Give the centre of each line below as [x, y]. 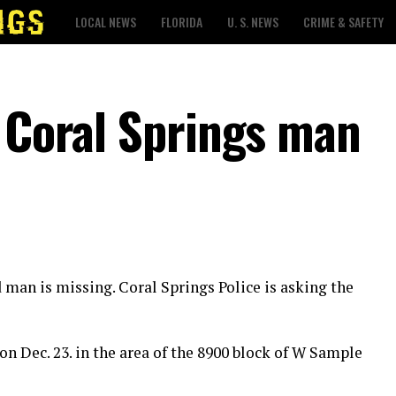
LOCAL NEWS [106, 22]
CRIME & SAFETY [343, 22]
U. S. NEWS [253, 22]
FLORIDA [182, 22]
